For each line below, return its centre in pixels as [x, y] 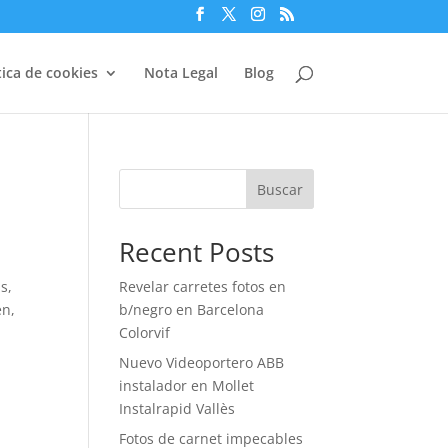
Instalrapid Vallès [177, 408]
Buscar [279, 189]
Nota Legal [180, 72]
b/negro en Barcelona [192, 309]
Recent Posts [197, 252]
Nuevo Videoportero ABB [202, 362]
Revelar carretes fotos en [203, 286]
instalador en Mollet [187, 385]
